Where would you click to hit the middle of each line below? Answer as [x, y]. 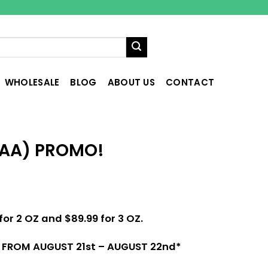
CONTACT [190, 82]
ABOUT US [131, 82]
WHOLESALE [32, 82]
